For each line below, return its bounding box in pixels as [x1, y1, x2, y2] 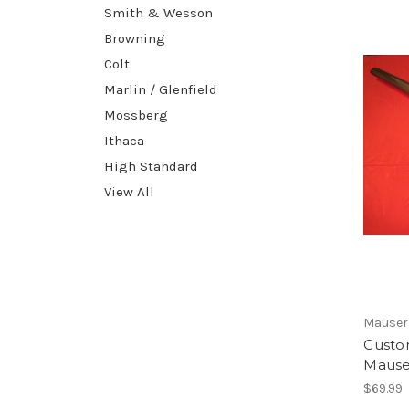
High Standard [104, 157, 198, 174]
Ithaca [104, 131, 144, 149]
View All [104, 183, 154, 200]
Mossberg [104, 106, 168, 123]
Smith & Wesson [104, 4, 213, 21]
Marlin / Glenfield [104, 80, 217, 98]
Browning [104, 29, 165, 47]
